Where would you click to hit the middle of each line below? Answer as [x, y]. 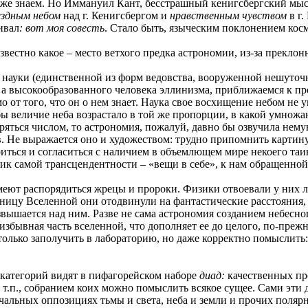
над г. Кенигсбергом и [117, 15]
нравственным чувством [230, 15]
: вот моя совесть [62, 28]
